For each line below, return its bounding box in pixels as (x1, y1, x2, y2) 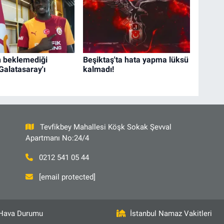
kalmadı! (83, 64, 114, 74)
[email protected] (39, 172, 96, 182)
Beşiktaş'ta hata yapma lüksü (83, 54, 189, 64)
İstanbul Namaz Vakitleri (130, 209, 212, 218)
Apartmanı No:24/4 (25, 133, 89, 143)
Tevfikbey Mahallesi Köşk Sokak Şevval (40, 122, 172, 132)
